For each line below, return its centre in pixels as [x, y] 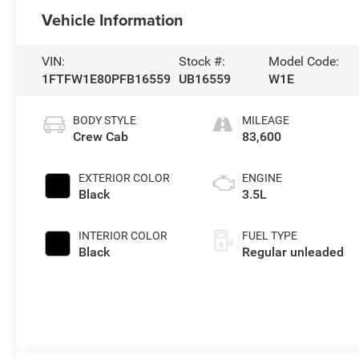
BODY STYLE [105, 120]
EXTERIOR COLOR [125, 177]
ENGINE [262, 177]
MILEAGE [266, 120]
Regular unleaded [293, 252]
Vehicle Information [113, 19]
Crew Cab [101, 136]
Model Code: [304, 61]
